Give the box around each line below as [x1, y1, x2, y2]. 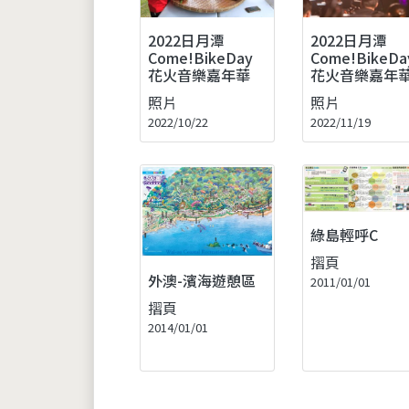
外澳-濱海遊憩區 [148, 268, 256, 291]
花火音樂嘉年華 [148, 63, 250, 86]
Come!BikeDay [148, 46, 253, 68]
